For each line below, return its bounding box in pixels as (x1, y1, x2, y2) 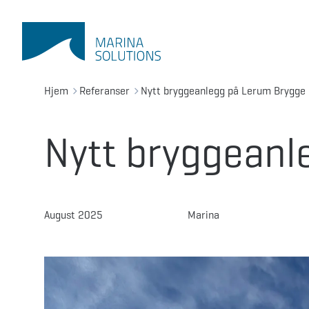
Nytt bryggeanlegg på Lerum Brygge (141, 84, 306, 97)
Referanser (79, 84, 130, 97)
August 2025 (44, 208, 103, 221)
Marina (188, 208, 219, 221)
